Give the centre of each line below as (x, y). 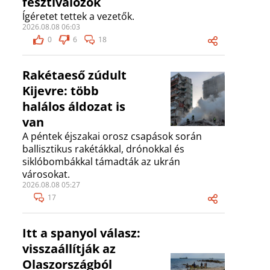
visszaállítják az (69, 249)
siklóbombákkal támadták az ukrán (101, 162)
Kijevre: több (61, 91)
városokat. (46, 174)
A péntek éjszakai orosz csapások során (112, 137)
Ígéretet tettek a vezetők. (78, 17)
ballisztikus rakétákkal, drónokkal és (103, 149)
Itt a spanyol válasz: (81, 233)
